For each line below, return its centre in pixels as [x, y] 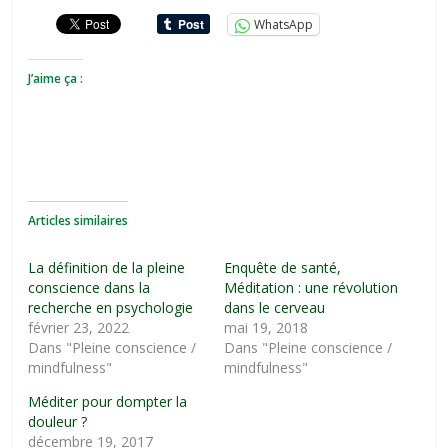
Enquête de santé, [282, 267]
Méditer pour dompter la [108, 401]
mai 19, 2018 [265, 327]
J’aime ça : [56, 78]
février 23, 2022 [79, 327]
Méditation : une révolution [310, 287]
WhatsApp [284, 24]
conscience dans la [89, 287]
